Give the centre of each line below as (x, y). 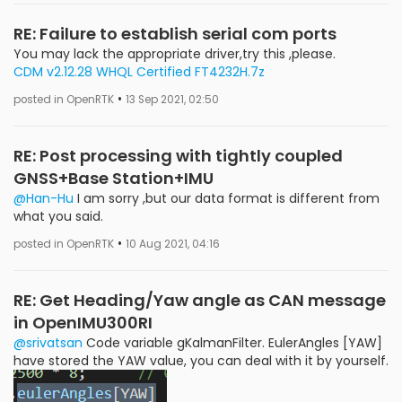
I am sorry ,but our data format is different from (227, 198)
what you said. (58, 216)
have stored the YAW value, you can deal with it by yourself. (201, 360)
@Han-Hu (44, 198)
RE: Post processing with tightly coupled (178, 155)
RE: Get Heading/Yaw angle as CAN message (200, 300)
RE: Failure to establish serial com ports (175, 33)
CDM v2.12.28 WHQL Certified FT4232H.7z (139, 71)
